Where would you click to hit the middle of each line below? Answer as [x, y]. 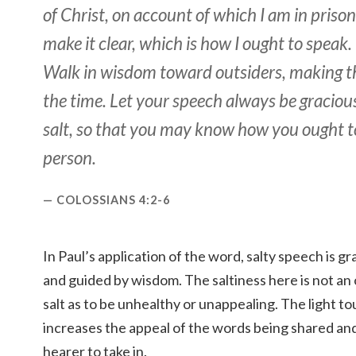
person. [70, 158]
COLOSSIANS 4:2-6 [113, 200]
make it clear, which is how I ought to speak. [197, 44]
